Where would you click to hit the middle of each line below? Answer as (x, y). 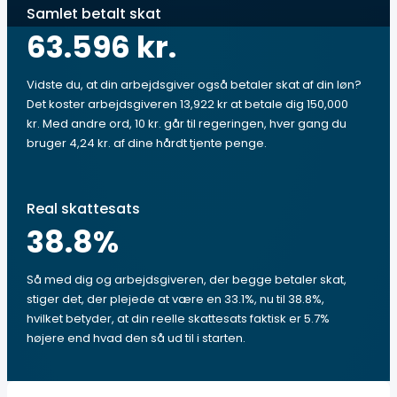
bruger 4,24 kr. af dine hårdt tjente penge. (147, 143)
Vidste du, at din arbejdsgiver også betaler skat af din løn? (194, 85)
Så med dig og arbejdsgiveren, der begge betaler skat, (187, 280)
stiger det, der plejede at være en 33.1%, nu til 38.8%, (175, 299)
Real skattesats (83, 209)
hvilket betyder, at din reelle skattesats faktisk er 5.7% (178, 319)
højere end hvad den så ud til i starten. (136, 338)
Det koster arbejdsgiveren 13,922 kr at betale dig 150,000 (187, 104)
